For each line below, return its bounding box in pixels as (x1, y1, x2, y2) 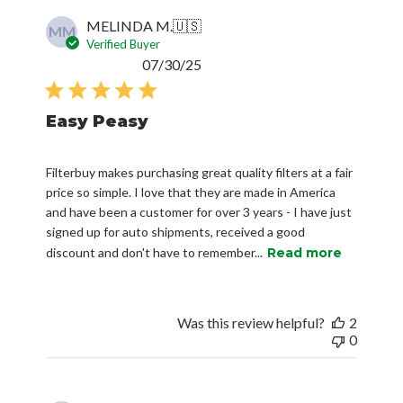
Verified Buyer (86, 36, 161, 51)
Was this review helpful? (176, 313, 325, 331)
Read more (267, 244, 343, 261)
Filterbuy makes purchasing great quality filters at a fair (46, 164, 354, 180)
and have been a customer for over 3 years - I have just (46, 203, 353, 219)
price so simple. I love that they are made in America (46, 184, 336, 200)
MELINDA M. (86, 16, 174, 34)
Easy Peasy (46, 111, 149, 131)
